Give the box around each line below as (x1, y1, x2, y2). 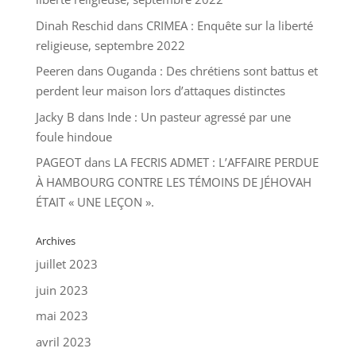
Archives (35, 234, 75, 249)
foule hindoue (35, 128, 112, 145)
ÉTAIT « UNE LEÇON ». (35, 194, 154, 211)
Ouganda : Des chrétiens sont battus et (106, 63, 318, 79)
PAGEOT (35, 154, 81, 171)
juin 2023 (35, 281, 88, 298)
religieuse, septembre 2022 (35, 37, 185, 53)
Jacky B (35, 108, 75, 125)
